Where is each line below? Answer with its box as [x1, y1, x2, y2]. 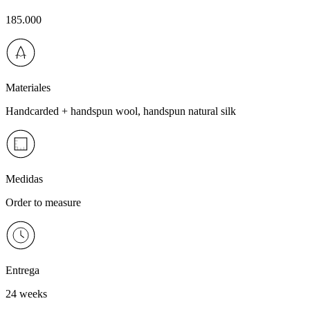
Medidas [6, 172, 43, 185]
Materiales [6, 81, 51, 93]
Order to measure [6, 196, 81, 208]
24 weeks [6, 287, 47, 300]
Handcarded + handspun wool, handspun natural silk [6, 104, 236, 117]
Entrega [6, 264, 39, 276]
